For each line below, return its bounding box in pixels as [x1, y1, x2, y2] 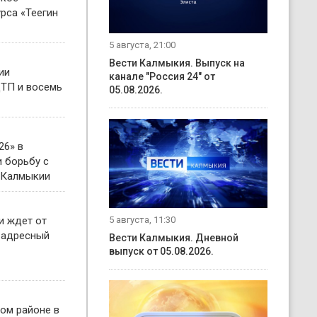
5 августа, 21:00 [109, 40, 175, 50]
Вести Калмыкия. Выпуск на [109, 57, 245, 69]
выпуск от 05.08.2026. [109, 245, 214, 257]
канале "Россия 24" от [109, 71, 215, 82]
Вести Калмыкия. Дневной [109, 231, 238, 243]
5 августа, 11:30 [109, 214, 175, 225]
